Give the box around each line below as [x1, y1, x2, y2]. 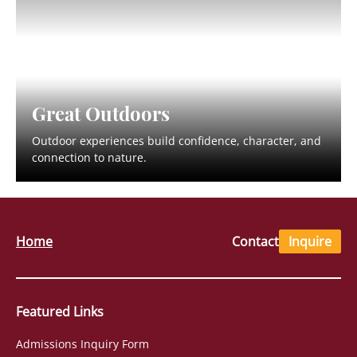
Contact [232, 232, 279, 250]
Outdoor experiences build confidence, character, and [32, 132, 321, 148]
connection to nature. [32, 149, 147, 165]
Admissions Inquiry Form [16, 335, 149, 351]
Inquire [288, 232, 331, 250]
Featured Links [16, 302, 104, 320]
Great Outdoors [32, 98, 170, 126]
